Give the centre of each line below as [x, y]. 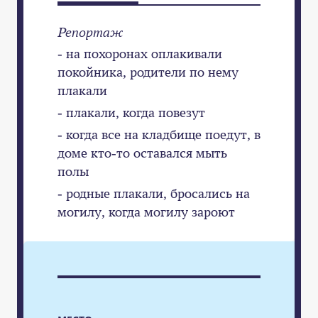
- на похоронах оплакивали [140, 54]
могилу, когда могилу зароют [146, 211]
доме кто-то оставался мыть [142, 152]
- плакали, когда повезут [131, 113]
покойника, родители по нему [148, 72]
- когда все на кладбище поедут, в [159, 134]
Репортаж [91, 32]
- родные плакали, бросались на [154, 193]
